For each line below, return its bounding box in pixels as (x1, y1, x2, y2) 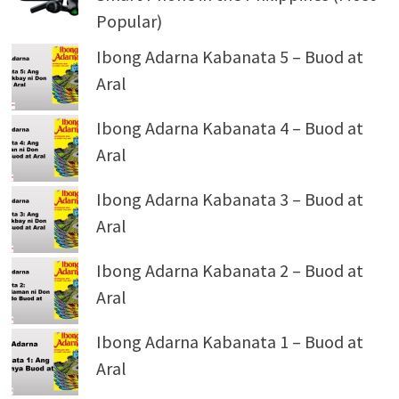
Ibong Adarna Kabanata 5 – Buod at (95, 45, 363, 68)
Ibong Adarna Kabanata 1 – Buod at (95, 330, 363, 353)
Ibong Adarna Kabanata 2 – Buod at (95, 259, 363, 281)
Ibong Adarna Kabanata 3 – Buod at (95, 188, 363, 210)
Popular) (95, 10, 162, 32)
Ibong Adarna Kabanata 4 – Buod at (95, 117, 363, 139)
